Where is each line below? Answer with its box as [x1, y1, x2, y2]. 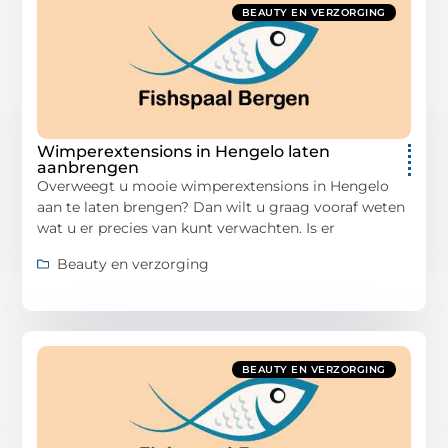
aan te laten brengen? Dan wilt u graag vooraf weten [37, 198, 406, 217]
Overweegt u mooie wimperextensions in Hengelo [37, 177, 390, 196]
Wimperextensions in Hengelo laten [37, 142, 331, 162]
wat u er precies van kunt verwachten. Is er [37, 219, 336, 238]
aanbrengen [37, 158, 140, 178]
